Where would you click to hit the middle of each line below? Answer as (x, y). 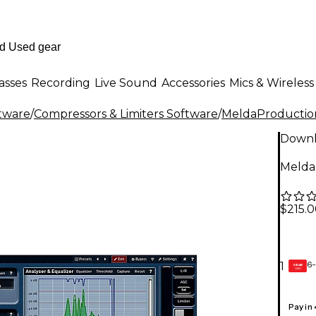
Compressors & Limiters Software (126, 114)
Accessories (193, 83)
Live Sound (126, 83)
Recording (61, 83)
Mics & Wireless (272, 83)
